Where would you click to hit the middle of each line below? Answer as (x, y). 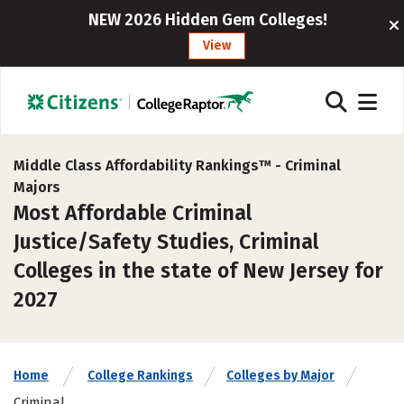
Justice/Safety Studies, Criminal (166, 242)
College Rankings (140, 376)
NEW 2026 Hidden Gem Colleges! (208, 20)
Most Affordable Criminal (133, 213)
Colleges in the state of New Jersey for (198, 271)
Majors (37, 187)
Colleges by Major (280, 376)
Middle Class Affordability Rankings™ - (149, 165)
